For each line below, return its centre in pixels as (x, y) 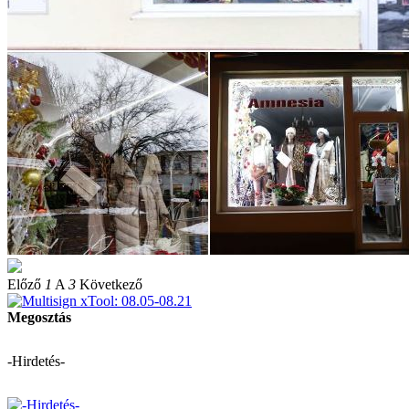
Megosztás (39, 317)
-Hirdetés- (36, 361)
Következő (111, 284)
